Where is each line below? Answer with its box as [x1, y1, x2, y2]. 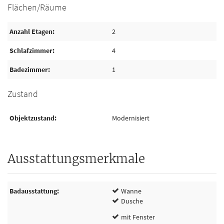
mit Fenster [121, 212, 155, 221]
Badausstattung [9, 186, 57, 195]
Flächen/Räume [7, 1, 66, 13]
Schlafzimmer [9, 46, 52, 55]
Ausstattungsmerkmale [7, 151, 145, 166]
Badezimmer [9, 65, 48, 74]
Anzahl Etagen [9, 27, 52, 36]
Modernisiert [112, 113, 149, 122]
